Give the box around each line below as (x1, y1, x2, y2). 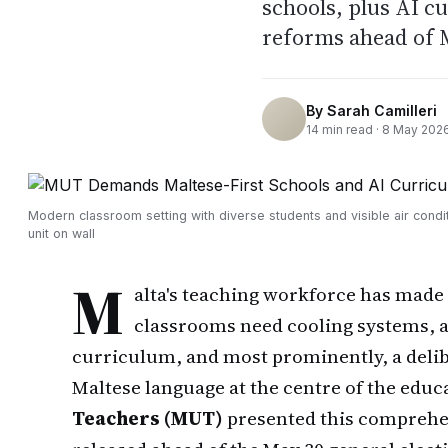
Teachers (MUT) (72, 405, 223, 431)
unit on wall (28, 226, 95, 241)
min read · (319, 121, 382, 137)
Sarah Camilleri (327, 101, 437, 119)
